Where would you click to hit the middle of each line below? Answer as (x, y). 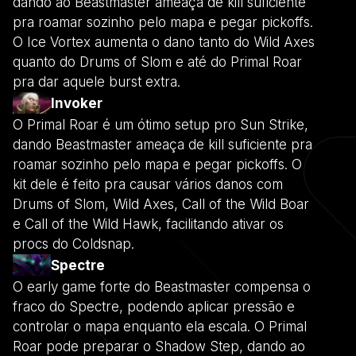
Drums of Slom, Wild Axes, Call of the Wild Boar (161, 204)
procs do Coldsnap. (74, 244)
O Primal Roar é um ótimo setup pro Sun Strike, (161, 124)
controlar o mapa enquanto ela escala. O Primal (160, 326)
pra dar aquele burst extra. (97, 81)
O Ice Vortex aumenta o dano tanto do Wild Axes (164, 42)
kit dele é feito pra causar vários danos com (148, 184)
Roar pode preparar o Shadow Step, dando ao (159, 346)
